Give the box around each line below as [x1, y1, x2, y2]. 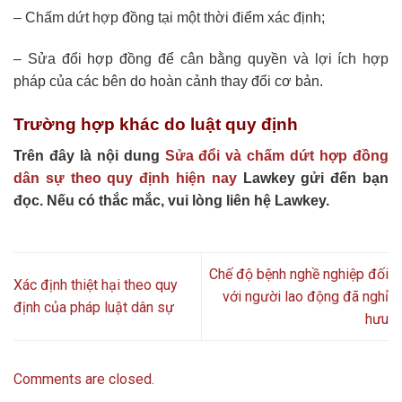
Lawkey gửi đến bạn [236, 170, 389, 186]
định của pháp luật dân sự [13, 299, 174, 317]
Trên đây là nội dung [13, 147, 165, 163]
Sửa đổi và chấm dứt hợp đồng [164, 147, 389, 163]
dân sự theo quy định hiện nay [13, 170, 237, 186]
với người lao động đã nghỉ [223, 287, 389, 305]
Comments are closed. [13, 371, 154, 389]
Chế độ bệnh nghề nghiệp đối [209, 265, 389, 283]
